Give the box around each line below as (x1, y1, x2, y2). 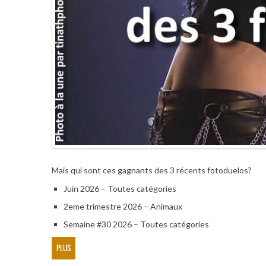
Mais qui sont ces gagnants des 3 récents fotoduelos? (51, 164, 252, 175)
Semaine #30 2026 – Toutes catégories (63, 218, 209, 229)
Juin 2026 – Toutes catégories (63, 183, 176, 194)
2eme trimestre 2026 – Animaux (63, 201, 182, 211)
